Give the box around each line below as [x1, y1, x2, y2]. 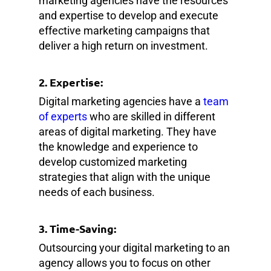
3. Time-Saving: [39, 221, 116, 235]
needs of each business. [39, 185, 155, 198]
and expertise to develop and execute [39, 8, 218, 22]
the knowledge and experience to [39, 140, 198, 153]
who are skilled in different [87, 109, 215, 123]
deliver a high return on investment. [39, 39, 208, 52]
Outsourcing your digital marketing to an [39, 241, 230, 254]
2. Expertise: [39, 74, 103, 89]
